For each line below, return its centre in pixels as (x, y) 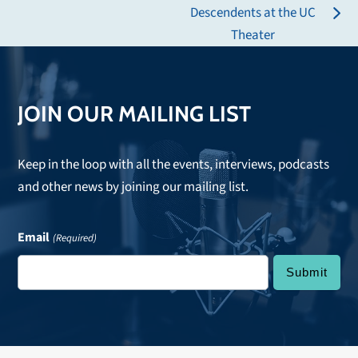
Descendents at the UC (253, 13)
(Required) (74, 238)
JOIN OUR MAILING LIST (135, 114)
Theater (253, 35)
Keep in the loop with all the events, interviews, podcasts (174, 165)
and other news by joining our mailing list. (133, 187)
